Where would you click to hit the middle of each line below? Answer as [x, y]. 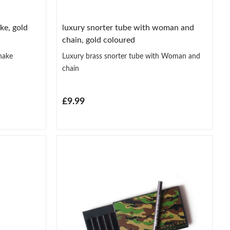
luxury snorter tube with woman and [128, 27]
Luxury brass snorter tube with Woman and [131, 56]
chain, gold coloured [99, 40]
